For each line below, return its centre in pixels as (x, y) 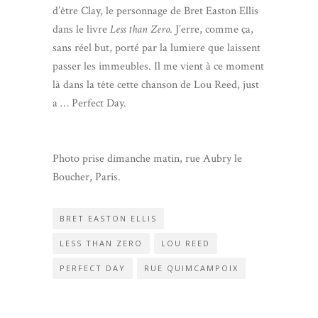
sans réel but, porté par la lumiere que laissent (157, 48)
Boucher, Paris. (87, 177)
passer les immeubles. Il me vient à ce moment (158, 67)
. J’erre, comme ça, (212, 30)
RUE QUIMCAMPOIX (191, 268)
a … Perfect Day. (89, 104)
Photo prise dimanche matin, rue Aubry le (147, 159)
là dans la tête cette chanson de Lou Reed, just (156, 85)
